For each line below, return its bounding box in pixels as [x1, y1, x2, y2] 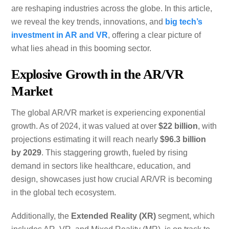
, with [198, 121, 217, 130]
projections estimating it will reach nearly [11, 134, 161, 144]
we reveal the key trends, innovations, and [11, 17, 166, 27]
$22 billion [158, 121, 198, 130]
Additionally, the [11, 212, 72, 221]
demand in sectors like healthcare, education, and [11, 161, 191, 170]
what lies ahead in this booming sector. [11, 44, 152, 53]
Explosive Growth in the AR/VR [11, 66, 184, 82]
